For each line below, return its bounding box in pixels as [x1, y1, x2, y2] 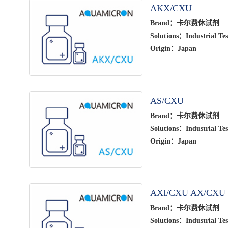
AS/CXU [150, 95, 184, 106]
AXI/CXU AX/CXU [150, 188, 225, 198]
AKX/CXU [150, 3, 192, 13]
